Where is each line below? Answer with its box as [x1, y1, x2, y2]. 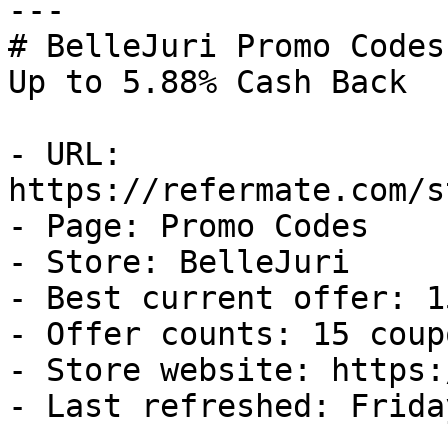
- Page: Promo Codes [8, 208, 369, 244]
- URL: [8, 136, 122, 172]
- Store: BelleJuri [8, 244, 350, 280]
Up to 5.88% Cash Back [8, 64, 407, 100]
